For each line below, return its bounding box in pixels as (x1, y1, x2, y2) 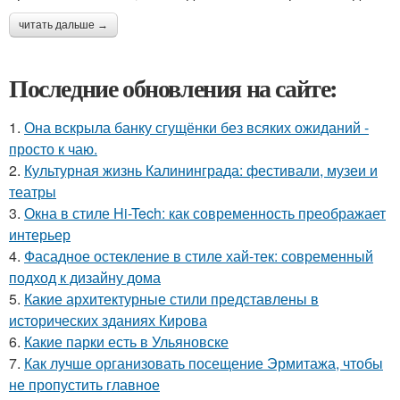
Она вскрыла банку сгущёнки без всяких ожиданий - (24, 117, 369, 138)
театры (9, 181, 56, 203)
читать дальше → (19, 19, 108, 32)
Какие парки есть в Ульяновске (24, 331, 229, 353)
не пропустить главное (9, 374, 160, 396)
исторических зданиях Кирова (9, 310, 207, 331)
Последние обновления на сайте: (9, 70, 337, 107)
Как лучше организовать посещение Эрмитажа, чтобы (24, 353, 383, 374)
